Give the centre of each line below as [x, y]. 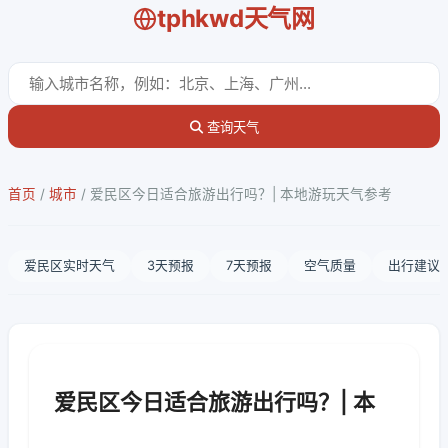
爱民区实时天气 [69, 265]
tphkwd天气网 [236, 18]
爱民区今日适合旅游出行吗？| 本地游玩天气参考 [241, 194]
